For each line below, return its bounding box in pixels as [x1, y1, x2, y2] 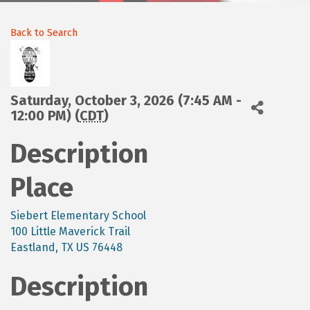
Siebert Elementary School [10, 209, 146, 223]
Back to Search [10, 27, 77, 39]
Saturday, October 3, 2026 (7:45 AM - [10, 91, 241, 109]
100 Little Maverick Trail [10, 225, 130, 239]
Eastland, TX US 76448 [10, 241, 122, 255]
